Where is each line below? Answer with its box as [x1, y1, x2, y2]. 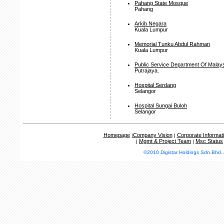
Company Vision [132, 132, 172, 138]
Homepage [103, 132, 130, 138]
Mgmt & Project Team [139, 138, 191, 144]
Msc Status [195, 138, 223, 144]
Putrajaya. [134, 67, 159, 73]
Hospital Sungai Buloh [134, 102, 187, 108]
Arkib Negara [134, 20, 166, 26]
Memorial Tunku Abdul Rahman [134, 41, 210, 47]
